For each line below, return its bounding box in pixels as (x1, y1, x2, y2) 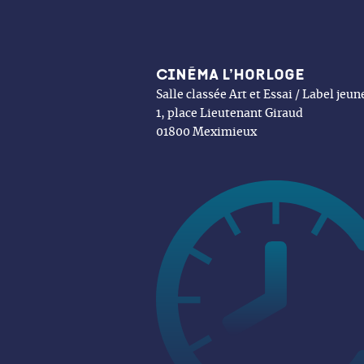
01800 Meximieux (156, 126, 257, 138)
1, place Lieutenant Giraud (156, 107, 303, 119)
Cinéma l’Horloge (156, 66, 305, 83)
